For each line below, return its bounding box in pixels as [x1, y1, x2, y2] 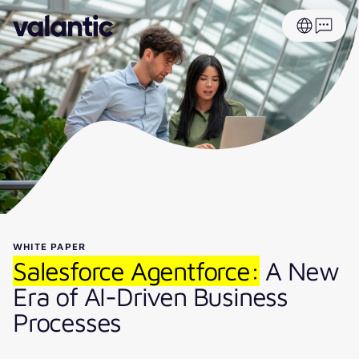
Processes [13, 306, 122, 337]
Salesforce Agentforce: [13, 255, 260, 286]
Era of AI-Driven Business [13, 280, 288, 312]
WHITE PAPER [13, 240, 87, 252]
